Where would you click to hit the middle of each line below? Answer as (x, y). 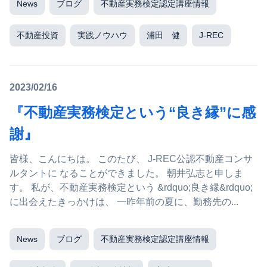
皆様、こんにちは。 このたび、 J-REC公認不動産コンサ (54, 159)
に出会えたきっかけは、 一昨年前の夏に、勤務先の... (178, 202)
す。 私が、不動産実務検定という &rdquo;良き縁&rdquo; (20, 187)
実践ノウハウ (103, 35)
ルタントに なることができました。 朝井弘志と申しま (88, 173)
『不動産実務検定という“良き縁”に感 (133, 112)
